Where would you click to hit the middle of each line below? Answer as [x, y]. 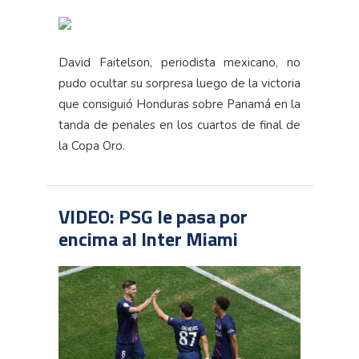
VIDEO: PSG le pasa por [153, 216]
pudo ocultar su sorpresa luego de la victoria [179, 83]
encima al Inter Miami [148, 239]
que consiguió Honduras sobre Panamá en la [179, 104]
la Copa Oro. [92, 146]
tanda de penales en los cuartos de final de [179, 125]
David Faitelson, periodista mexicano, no [179, 63]
